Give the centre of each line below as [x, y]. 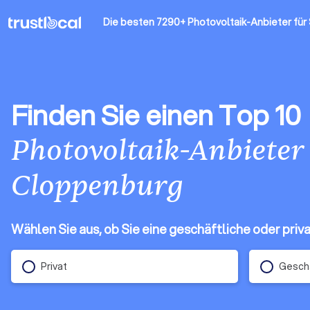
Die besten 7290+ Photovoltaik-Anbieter [197, 22]
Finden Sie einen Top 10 [156, 115]
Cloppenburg [98, 186]
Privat [54, 266]
